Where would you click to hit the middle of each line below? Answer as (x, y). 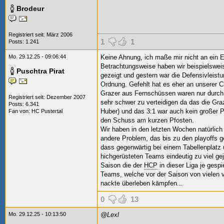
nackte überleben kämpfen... (142, 183)
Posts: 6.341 (24, 104)
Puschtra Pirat (40, 71)
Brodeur (30, 8)
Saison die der (122, 165)
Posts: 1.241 (24, 41)
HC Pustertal (47, 111)
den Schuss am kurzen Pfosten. (147, 120)
